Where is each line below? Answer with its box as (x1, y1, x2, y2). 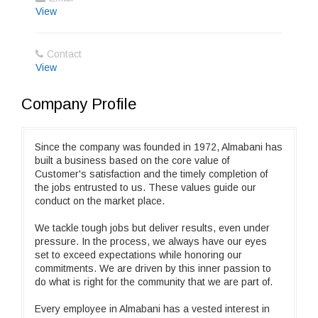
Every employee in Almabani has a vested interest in (35, 303, 270, 314)
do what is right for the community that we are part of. (35, 276, 273, 287)
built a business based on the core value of (35, 155, 229, 166)
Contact (47, 48, 82, 60)
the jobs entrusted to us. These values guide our (35, 182, 256, 193)
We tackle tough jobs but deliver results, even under (35, 222, 270, 234)
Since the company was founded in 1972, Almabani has (35, 141, 283, 153)
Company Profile (21, 95, 136, 113)
